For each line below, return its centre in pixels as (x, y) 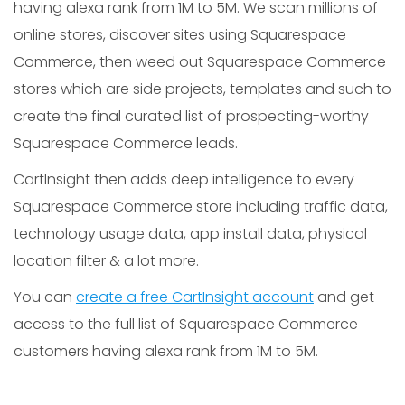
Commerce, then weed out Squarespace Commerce (200, 62)
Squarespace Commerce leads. (126, 143)
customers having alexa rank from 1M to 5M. (166, 351)
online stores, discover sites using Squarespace (180, 35)
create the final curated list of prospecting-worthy (191, 116)
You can (45, 297)
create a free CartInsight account (195, 297)
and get (344, 297)
